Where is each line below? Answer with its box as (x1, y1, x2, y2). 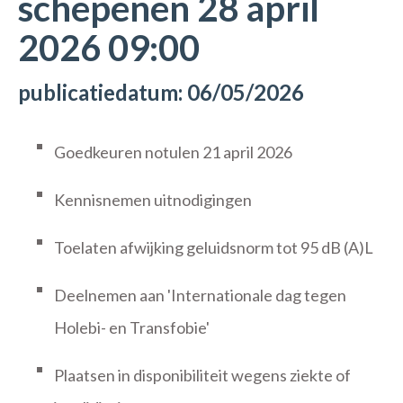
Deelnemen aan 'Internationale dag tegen (54, 285, 346, 305)
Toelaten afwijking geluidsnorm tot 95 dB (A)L (54, 237, 373, 257)
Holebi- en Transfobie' (54, 318, 210, 337)
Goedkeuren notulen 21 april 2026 (54, 142, 292, 162)
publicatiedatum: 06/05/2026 (18, 79, 304, 105)
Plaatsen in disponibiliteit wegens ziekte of (54, 365, 351, 385)
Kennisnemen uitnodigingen (54, 190, 252, 210)
